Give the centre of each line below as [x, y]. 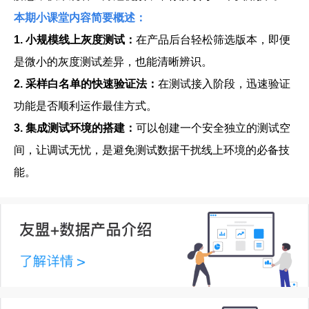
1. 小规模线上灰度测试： [75, 40]
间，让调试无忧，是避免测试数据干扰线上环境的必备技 [152, 150]
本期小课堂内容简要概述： [80, 18]
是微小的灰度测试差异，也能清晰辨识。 [113, 62]
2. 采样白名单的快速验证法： [86, 84]
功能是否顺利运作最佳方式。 [86, 106]
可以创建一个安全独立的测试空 [213, 128]
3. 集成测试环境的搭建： [75, 128]
